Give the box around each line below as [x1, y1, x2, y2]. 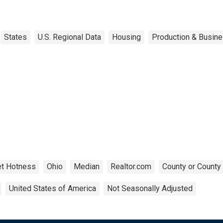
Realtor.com [111, 161, 151, 171]
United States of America [9, 183, 96, 193]
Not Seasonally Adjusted [107, 183, 193, 193]
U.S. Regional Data [38, 32, 101, 42]
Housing [112, 32, 141, 42]
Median [74, 161, 100, 171]
